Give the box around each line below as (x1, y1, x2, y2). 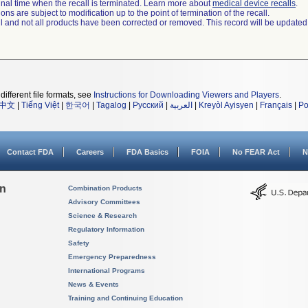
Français (260, 100, 292, 110)
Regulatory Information (68, 225, 144, 233)
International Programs (68, 267, 145, 274)
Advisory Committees (68, 198, 140, 206)
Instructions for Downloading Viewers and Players (93, 90, 279, 100)
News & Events (68, 280, 119, 288)
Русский (133, 100, 164, 110)
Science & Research (68, 212, 137, 219)
